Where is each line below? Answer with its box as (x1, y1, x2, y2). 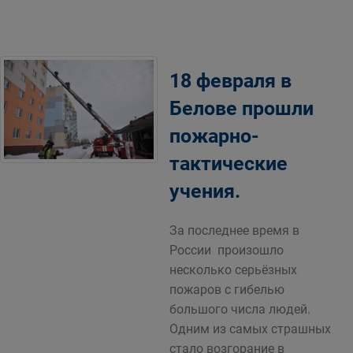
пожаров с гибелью (169, 282, 284, 297)
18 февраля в (169, 69, 292, 92)
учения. (169, 180, 240, 203)
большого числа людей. (169, 302, 310, 317)
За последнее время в (169, 223, 299, 238)
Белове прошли (169, 97, 314, 120)
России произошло (169, 243, 284, 258)
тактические (169, 152, 288, 175)
